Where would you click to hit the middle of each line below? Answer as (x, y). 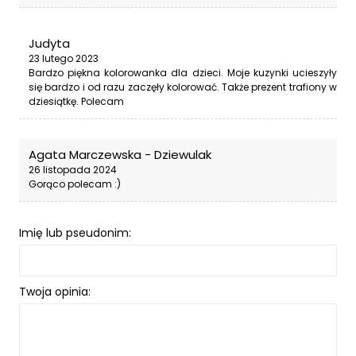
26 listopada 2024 (73, 170)
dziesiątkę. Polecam (76, 102)
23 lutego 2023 (64, 59)
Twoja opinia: (55, 292)
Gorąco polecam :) (75, 184)
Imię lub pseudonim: (75, 233)
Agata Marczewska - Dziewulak (120, 155)
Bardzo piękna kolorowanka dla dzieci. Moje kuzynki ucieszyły (183, 73)
